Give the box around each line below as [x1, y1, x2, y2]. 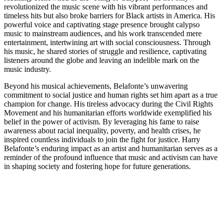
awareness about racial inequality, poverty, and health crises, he [4, 126, 201, 135]
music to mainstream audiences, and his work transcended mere [4, 29, 202, 38]
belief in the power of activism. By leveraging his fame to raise [4, 117, 199, 126]
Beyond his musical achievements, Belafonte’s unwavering [4, 81, 188, 90]
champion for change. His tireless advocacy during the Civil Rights [4, 99, 213, 108]
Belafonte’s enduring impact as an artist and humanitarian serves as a [4, 144, 218, 153]
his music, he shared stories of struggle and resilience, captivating [4, 47, 207, 55]
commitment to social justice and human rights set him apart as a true [4, 90, 218, 99]
